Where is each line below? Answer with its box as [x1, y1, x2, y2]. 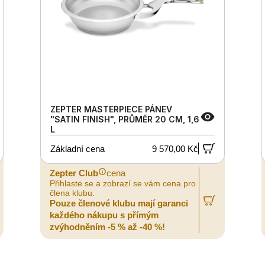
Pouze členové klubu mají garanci [50, 198, 188, 209]
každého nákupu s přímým [50, 210, 159, 221]
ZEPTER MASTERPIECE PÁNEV [50, 104, 172, 115]
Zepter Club [50, 168, 98, 179]
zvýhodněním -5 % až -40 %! [50, 222, 165, 232]
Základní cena [50, 143, 105, 154]
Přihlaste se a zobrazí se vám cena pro [50, 179, 196, 189]
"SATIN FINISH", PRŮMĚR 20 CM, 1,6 [50, 114, 199, 125]
